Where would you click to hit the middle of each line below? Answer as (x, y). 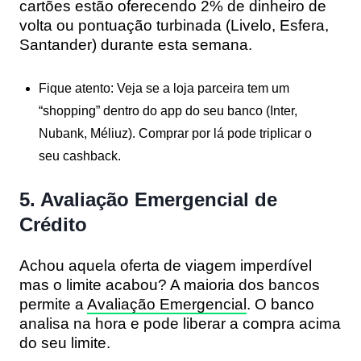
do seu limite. (65, 342)
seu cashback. (80, 156)
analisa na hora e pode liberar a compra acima (180, 323)
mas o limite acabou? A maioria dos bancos (170, 284)
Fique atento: (76, 88)
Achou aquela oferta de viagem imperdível (166, 265)
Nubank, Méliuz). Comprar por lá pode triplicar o (175, 133)
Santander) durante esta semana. (136, 44)
